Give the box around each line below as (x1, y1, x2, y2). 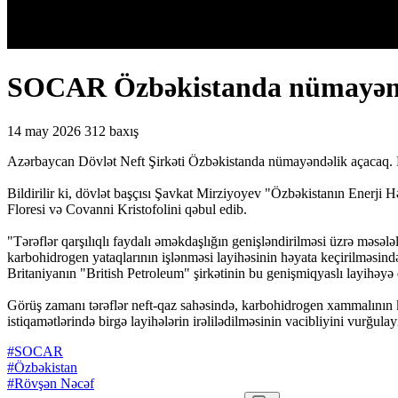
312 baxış (84, 123, 139, 139)
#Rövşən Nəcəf (7, 375, 94, 391)
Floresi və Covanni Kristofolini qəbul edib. (7, 201, 247, 217)
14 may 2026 (7, 123, 81, 139)
